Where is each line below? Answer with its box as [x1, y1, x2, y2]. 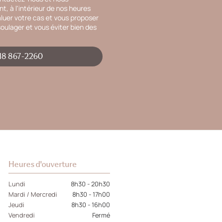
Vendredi [8, 210, 35, 220]
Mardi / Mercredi [8, 189, 57, 199]
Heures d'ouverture [8, 158, 77, 169]
